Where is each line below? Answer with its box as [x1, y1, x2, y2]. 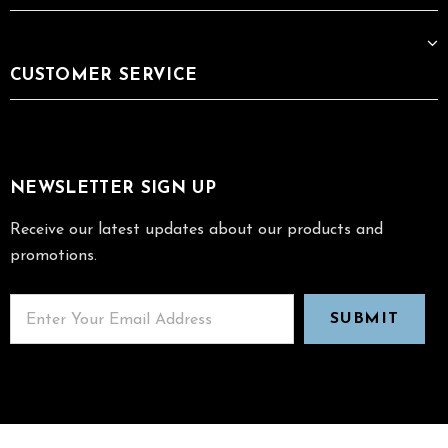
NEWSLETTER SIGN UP [10, 180, 217, 198]
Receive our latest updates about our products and [10, 222, 383, 239]
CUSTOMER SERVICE [10, 67, 198, 85]
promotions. [10, 248, 97, 265]
